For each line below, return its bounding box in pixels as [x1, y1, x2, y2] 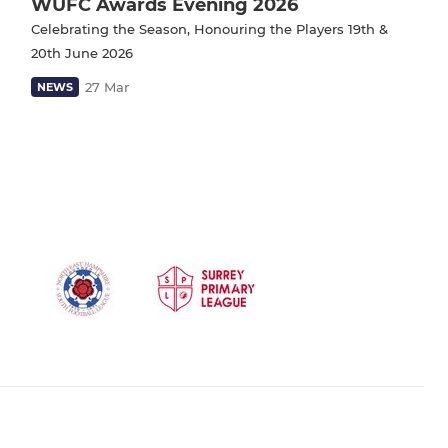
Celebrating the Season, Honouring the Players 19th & [31, 20, 388, 37]
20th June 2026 [31, 44, 133, 61]
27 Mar [85, 78, 129, 95]
